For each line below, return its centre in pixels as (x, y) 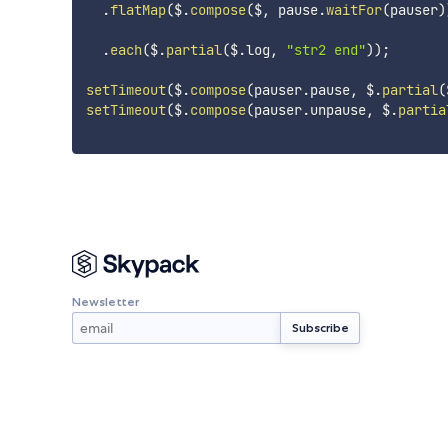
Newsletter (105, 301)
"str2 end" (325, 50)
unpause (337, 110)
